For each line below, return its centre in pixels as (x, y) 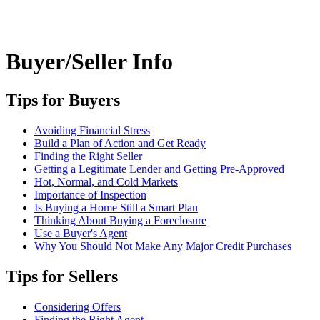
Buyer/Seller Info (89, 62)
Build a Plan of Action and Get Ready (120, 143)
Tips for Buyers (63, 100)
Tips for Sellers (62, 276)
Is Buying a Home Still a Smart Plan (116, 207)
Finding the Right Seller (88, 156)
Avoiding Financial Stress (92, 130)
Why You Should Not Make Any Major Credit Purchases (163, 246)
